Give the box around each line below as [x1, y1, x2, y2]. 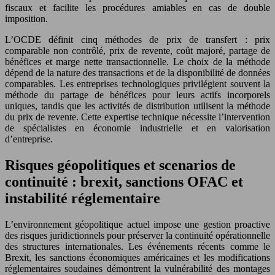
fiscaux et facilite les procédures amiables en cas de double [5, 2, 270, 14]
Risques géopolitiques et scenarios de [5, 157, 236, 174]
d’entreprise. [5, 134, 53, 145]
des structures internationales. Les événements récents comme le [5, 241, 270, 252]
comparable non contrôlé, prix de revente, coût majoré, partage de [5, 45, 270, 56]
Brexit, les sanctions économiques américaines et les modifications [5, 252, 270, 263]
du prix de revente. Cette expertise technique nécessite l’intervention [5, 112, 270, 123]
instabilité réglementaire [5, 190, 160, 207]
